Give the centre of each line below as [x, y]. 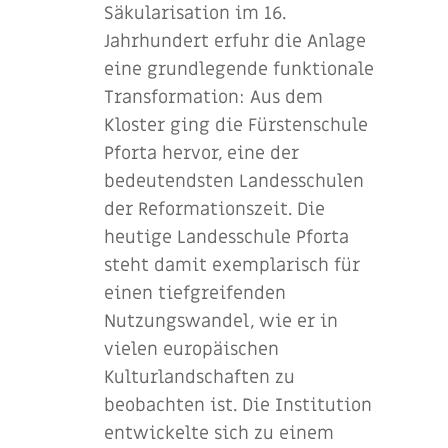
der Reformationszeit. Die [214, 209]
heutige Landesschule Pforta [226, 237]
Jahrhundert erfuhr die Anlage [235, 41]
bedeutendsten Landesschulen [234, 181]
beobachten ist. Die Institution [238, 405]
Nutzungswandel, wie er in [221, 321]
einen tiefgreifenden [195, 293]
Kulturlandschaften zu [199, 377]
